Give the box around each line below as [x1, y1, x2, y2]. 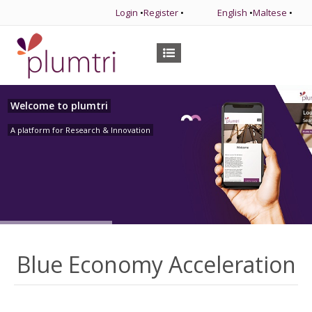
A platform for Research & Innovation [10, 125, 151, 135]
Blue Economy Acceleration [16, 249, 296, 279]
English [217, 6, 247, 19]
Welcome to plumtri [10, 99, 109, 112]
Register [143, 6, 178, 19]
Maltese [253, 6, 287, 19]
